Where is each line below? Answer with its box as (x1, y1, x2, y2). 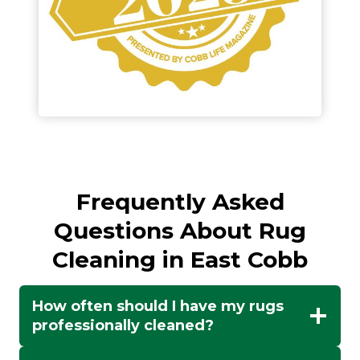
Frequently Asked (76, 187, 284, 215)
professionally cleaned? (32, 316, 214, 334)
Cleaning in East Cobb (52, 245, 308, 273)
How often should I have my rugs (32, 297, 284, 315)
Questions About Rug (54, 216, 306, 244)
